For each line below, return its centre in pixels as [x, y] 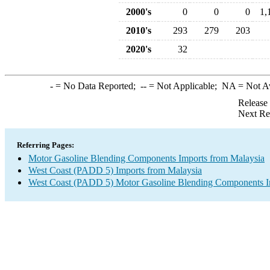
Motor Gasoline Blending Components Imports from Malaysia [146, 158]
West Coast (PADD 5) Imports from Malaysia [115, 170]
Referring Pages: [46, 145]
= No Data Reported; [96, 86]
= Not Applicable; [184, 86]
